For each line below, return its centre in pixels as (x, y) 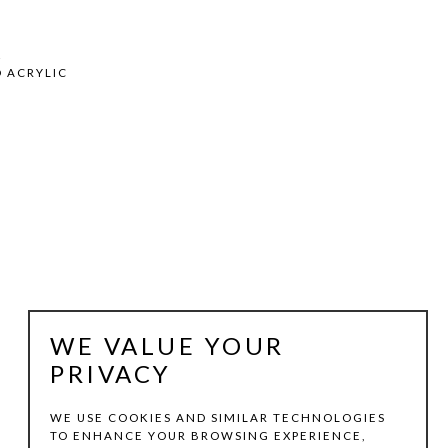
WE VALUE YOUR (167, 346)
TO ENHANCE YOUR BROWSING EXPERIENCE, (208, 436)
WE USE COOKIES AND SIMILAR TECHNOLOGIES (218, 418)
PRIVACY (111, 374)
